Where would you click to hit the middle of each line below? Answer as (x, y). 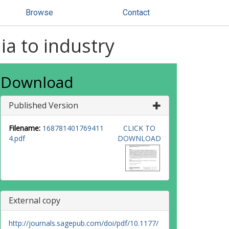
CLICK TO (139, 128)
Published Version (43, 105)
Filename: (25, 128)
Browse (39, 13)
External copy (35, 200)
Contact (136, 13)
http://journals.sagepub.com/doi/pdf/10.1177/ (84, 223)
